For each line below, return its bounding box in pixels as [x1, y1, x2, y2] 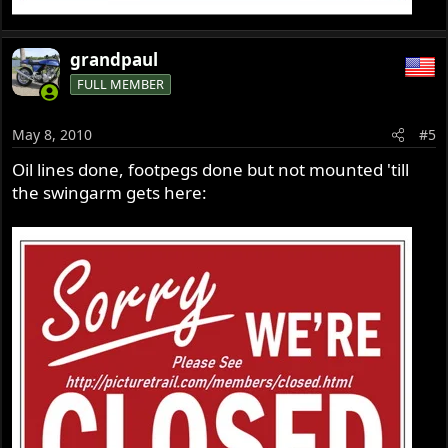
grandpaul [70, 47, 159, 71]
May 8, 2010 [12, 125, 93, 145]
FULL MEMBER [77, 74, 165, 93]
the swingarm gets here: [12, 181, 208, 205]
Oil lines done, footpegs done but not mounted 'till [12, 158, 410, 182]
